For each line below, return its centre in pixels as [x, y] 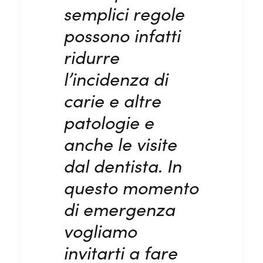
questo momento [131, 187]
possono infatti [122, 35]
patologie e [109, 122]
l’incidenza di [116, 78]
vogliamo [100, 230]
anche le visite [120, 144]
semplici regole [124, 13]
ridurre [91, 57]
